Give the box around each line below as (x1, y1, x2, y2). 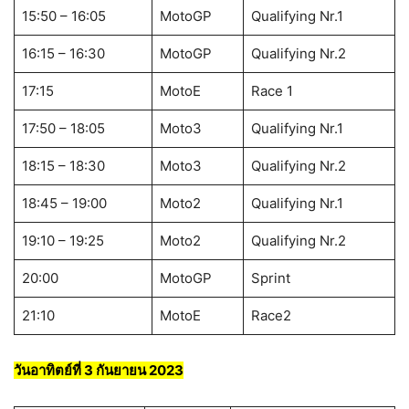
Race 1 (250, 82, 293, 100)
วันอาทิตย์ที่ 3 (14, 362, 96, 380)
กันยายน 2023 (96, 362, 184, 380)
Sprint (250, 269, 290, 288)
